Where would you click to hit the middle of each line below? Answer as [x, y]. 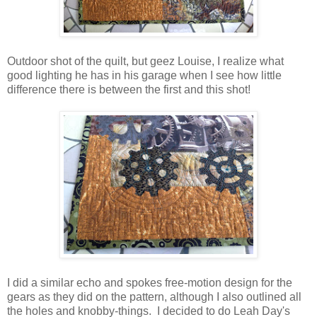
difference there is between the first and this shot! [129, 89]
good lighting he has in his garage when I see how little [144, 75]
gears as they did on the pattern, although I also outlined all [154, 296]
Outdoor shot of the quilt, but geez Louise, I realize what [145, 61]
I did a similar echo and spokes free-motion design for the [150, 282]
